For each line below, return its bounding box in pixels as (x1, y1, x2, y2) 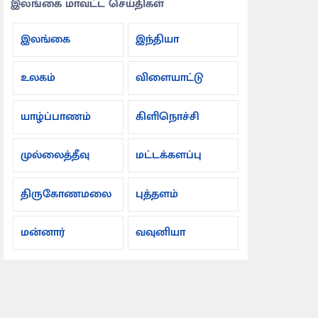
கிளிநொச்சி (136, 106, 200, 126)
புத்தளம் (136, 184, 179, 204)
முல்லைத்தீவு (21, 146, 90, 165)
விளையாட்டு (136, 68, 204, 88)
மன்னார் (21, 223, 65, 243)
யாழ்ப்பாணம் (21, 106, 92, 126)
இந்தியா (136, 29, 180, 49)
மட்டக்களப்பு (136, 146, 202, 165)
